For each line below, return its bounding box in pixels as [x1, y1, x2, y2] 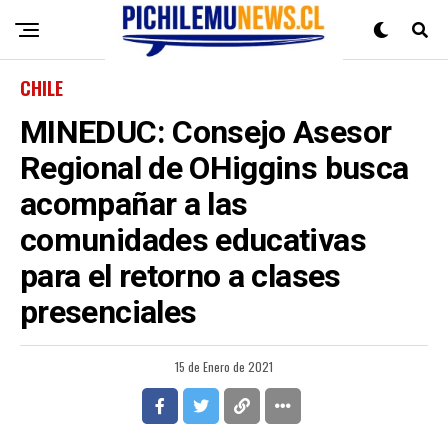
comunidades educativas [20, 221, 366, 259]
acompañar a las [20, 185, 248, 223]
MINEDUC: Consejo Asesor [20, 113, 392, 151]
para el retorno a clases [20, 257, 341, 295]
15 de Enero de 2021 [175, 358, 273, 375]
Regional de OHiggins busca [20, 149, 409, 187]
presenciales [20, 293, 197, 331]
